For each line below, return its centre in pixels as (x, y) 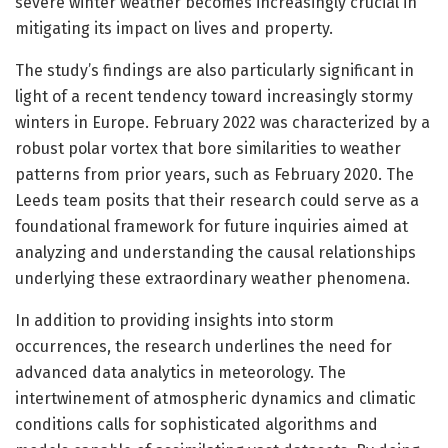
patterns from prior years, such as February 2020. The (214, 174)
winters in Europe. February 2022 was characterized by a (222, 122)
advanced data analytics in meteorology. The (180, 372)
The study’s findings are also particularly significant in (214, 70)
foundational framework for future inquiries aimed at (211, 226)
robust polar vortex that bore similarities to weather (208, 148)
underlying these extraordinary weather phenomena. (212, 278)
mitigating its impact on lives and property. (174, 28)
